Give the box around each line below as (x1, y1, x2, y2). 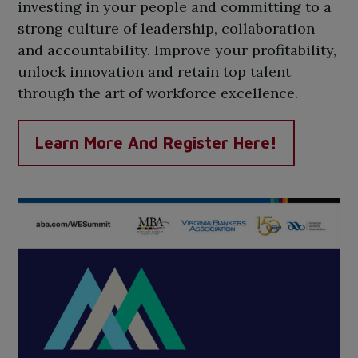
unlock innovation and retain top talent (18, 62, 291, 81)
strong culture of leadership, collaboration (18, 19, 315, 38)
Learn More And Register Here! (35, 133, 277, 152)
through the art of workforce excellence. (18, 84, 298, 102)
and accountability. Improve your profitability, (18, 41, 336, 59)
